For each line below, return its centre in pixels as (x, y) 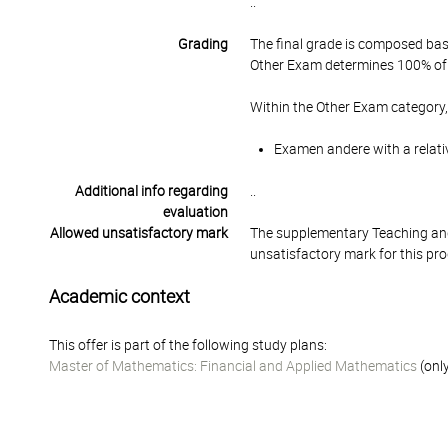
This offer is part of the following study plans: (188, 345)
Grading (202, 44)
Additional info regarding (151, 191)
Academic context (119, 296)
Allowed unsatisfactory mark (138, 233)
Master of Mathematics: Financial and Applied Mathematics (233, 366)
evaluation (195, 212)
